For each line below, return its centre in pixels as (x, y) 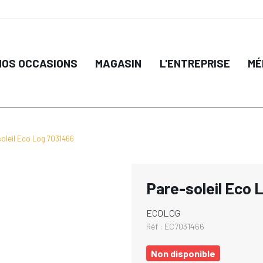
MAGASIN (119, 63)
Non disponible (183, 253)
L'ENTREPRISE (195, 63)
